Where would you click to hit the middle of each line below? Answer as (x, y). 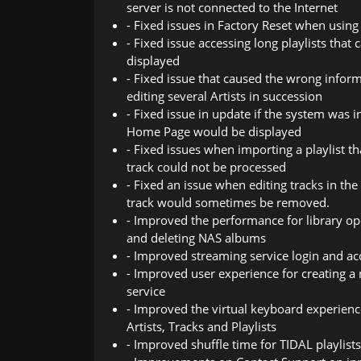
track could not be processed (206, 166)
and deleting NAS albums (196, 237)
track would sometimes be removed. (228, 202)
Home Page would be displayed (214, 131)
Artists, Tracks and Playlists (201, 326)
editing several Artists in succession (224, 95)
